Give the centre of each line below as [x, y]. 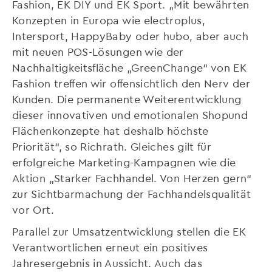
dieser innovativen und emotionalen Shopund [130, 114]
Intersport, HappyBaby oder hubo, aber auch [131, 35]
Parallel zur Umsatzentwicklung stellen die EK [129, 231]
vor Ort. [33, 209]
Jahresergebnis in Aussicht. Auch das [107, 262]
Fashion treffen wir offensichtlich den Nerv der [131, 83]
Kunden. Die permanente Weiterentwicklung [127, 98]
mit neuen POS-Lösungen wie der [98, 51]
